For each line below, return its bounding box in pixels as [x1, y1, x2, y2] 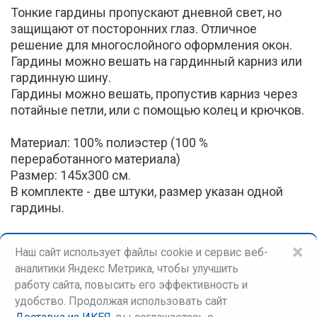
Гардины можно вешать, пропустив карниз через [11, 86, 298, 101]
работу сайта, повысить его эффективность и [15, 278, 248, 292]
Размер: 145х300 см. [11, 167, 131, 183]
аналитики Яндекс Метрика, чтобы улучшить [15, 262, 238, 275]
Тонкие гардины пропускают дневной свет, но [11, 4, 282, 20]
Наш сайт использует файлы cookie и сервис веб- [15, 246, 268, 259]
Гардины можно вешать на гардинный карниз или [11, 53, 302, 69]
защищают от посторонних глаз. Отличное [11, 21, 257, 36]
